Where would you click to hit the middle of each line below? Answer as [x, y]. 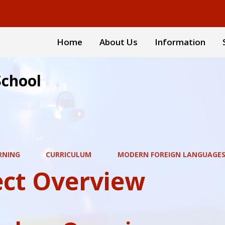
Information [180, 42]
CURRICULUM [69, 154]
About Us [119, 42]
